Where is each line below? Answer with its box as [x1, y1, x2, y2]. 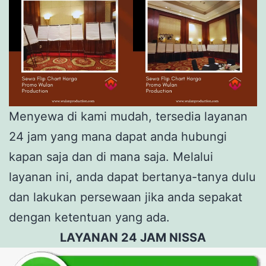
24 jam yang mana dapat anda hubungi [9, 129, 227, 144]
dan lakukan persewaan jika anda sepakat [9, 189, 242, 204]
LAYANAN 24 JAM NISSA [60, 230, 206, 245]
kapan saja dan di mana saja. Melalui [9, 149, 213, 164]
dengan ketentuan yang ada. [9, 210, 170, 224]
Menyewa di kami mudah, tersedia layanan [9, 109, 248, 123]
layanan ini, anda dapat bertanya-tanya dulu [9, 169, 256, 184]
